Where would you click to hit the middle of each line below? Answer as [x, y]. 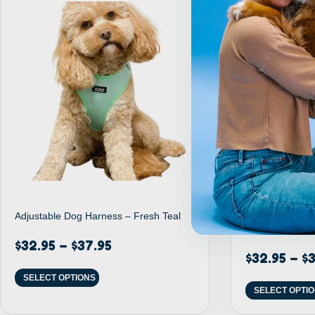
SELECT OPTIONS [59, 278]
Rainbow [264, 229]
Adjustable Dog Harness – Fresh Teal [98, 216]
